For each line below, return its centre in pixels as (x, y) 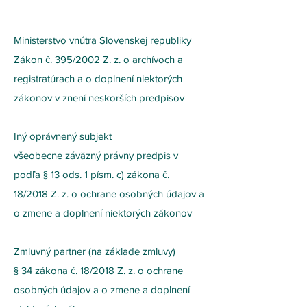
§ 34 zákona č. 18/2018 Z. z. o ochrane (98, 270)
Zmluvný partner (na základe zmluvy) (95, 251)
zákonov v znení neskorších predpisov (99, 98)
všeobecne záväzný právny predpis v (96, 155)
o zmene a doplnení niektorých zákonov (103, 213)
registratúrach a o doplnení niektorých (98, 78)
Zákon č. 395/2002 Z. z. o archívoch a (98, 59)
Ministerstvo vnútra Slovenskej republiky (102, 40)
